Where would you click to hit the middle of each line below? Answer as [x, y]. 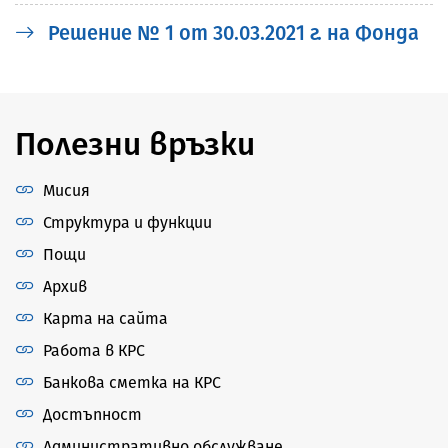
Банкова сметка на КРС [132, 382]
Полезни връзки [135, 143]
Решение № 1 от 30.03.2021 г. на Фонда [231, 32]
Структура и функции [127, 222]
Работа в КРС [94, 350]
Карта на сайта [105, 318]
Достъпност [92, 414]
